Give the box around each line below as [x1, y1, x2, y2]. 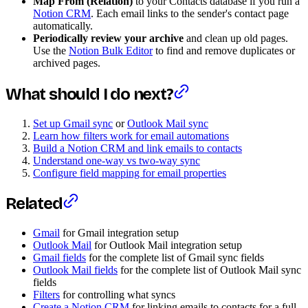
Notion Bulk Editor [69, 44, 153, 56]
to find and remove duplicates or [153, 44, 295, 56]
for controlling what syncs [60, 289, 175, 301]
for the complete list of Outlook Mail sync [118, 264, 301, 276]
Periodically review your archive [33, 32, 184, 44]
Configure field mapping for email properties [33, 166, 226, 179]
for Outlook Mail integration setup [91, 239, 242, 252]
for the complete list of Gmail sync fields [86, 252, 264, 264]
